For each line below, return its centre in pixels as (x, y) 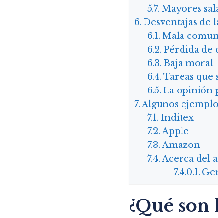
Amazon (181, 145)
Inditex (177, 118)
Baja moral (188, 63)
